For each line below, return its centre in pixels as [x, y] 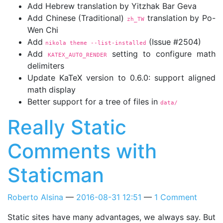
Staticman [56, 175]
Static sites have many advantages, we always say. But [111, 217]
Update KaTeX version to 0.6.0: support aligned [121, 77]
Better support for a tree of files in [94, 101]
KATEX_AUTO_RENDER [77, 55]
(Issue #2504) [174, 42]
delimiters [46, 65]
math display [52, 89]
